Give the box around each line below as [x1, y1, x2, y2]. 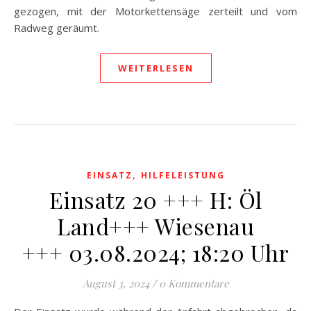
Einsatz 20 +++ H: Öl [49, 185, 262, 215]
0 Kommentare [158, 276, 229, 290]
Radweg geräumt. [14, 21, 99, 35]
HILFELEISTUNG [140, 169, 225, 181]
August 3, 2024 [82, 276, 149, 290]
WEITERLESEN [117, 62, 194, 74]
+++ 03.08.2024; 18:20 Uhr [22, 237, 289, 267]
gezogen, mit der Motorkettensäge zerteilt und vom [14, 4, 297, 18]
